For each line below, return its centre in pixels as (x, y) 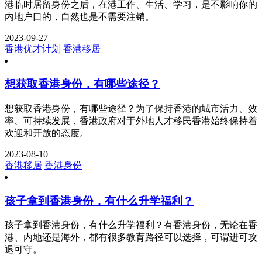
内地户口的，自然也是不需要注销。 (80, 16)
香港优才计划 (33, 49)
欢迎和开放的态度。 (47, 133)
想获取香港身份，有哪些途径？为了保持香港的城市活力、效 (131, 109)
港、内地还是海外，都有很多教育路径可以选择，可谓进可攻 (131, 237)
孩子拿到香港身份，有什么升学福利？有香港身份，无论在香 (131, 225)
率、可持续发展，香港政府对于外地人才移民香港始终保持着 (131, 121)
